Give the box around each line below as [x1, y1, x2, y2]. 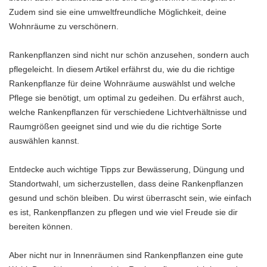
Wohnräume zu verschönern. [9, 21, 119, 31]
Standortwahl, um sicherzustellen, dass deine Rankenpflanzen [9, 179, 243, 188]
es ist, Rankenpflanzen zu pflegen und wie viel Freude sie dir [9, 207, 238, 217]
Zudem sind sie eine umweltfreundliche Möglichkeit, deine [9, 7, 226, 17]
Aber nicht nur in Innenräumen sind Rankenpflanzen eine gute [9, 250, 243, 260]
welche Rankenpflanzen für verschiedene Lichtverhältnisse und [9, 107, 247, 117]
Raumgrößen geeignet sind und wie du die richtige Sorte [9, 122, 222, 131]
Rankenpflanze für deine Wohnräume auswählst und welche [9, 79, 235, 88]
